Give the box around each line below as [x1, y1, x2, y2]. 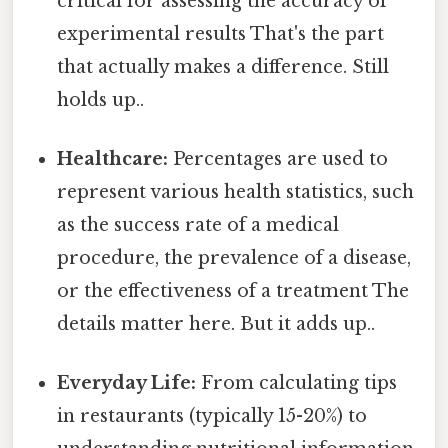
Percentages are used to [168, 148, 389, 171]
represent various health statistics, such [57, 181, 415, 204]
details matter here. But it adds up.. [57, 313, 376, 336]
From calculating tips [196, 372, 398, 395]
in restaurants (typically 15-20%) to [57, 405, 368, 428]
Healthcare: [57, 148, 169, 171]
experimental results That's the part [57, 22, 385, 45]
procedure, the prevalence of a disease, [57, 247, 412, 270]
